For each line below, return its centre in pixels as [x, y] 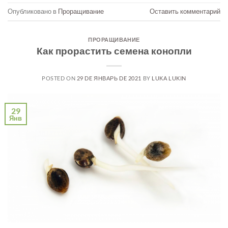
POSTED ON [59, 78]
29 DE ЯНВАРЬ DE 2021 [109, 78]
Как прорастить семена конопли [114, 51]
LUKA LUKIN [169, 78]
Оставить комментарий [185, 11]
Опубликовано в [33, 11]
